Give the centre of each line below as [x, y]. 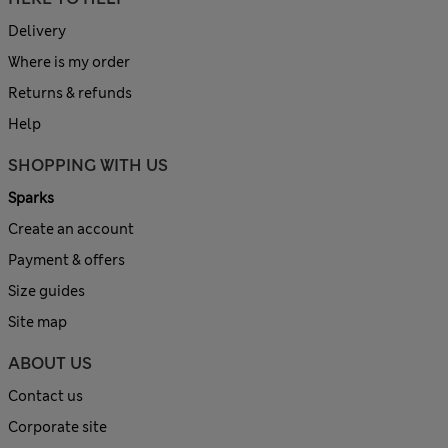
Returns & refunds [70, 93]
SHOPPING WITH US [88, 166]
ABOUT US [50, 364]
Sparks [31, 198]
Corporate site [57, 427]
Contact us [45, 396]
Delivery [37, 31]
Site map [37, 322]
